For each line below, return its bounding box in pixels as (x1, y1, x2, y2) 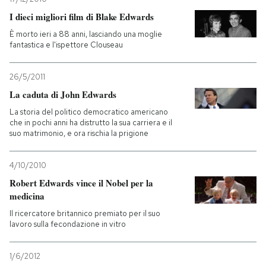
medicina (9, 189, 45, 203)
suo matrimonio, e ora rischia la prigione (9, 128, 148, 139)
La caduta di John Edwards (9, 88, 116, 102)
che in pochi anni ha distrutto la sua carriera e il (9, 118, 172, 128)
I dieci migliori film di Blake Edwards (9, 10, 154, 24)
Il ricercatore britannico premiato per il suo (9, 208, 160, 219)
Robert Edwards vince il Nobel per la (9, 176, 153, 190)
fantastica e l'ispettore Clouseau (9, 40, 123, 50)
